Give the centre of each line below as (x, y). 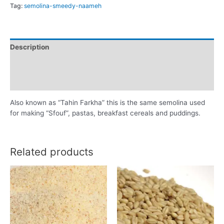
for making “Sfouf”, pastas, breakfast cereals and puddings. (105, 113)
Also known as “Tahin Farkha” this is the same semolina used (107, 102)
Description (30, 47)
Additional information (48, 64)
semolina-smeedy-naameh (63, 6)
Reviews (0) (30, 82)
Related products (52, 152)
